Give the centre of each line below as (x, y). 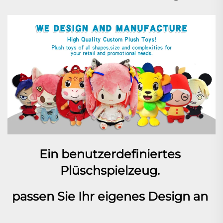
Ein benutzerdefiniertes (110, 154)
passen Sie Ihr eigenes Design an (111, 197)
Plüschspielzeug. (111, 171)
